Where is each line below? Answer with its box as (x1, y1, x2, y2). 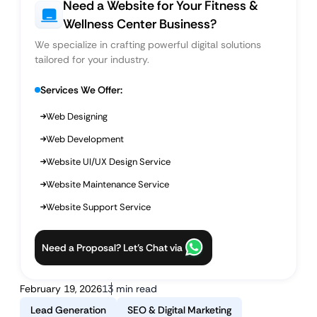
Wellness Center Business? (63, 16, 217, 33)
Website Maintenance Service (46, 178, 169, 190)
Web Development (46, 133, 124, 145)
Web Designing (46, 110, 108, 122)
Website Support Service (46, 201, 151, 213)
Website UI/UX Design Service (46, 156, 171, 168)
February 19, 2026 (20, 282, 102, 295)
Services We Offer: (40, 83, 122, 96)
